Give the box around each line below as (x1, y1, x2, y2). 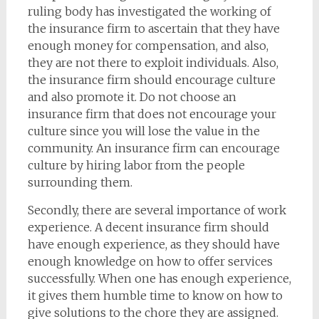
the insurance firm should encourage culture (27, 73, 276, 87)
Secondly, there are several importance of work (27, 203, 286, 217)
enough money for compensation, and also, (27, 38, 268, 53)
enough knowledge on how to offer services (27, 254, 273, 268)
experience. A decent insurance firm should (27, 220, 269, 234)
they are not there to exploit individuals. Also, (27, 56, 278, 70)
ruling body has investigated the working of (27, 4, 271, 19)
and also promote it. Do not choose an (27, 90, 236, 104)
